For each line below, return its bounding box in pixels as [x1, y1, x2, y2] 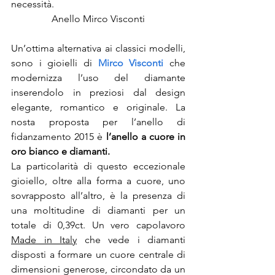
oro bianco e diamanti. [11, 145, 110, 157]
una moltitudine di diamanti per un [11, 204, 185, 216]
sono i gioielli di [11, 57, 98, 69]
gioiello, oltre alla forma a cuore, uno [11, 175, 185, 187]
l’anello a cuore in [106, 131, 185, 142]
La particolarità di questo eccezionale [11, 160, 185, 172]
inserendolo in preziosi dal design [11, 87, 185, 98]
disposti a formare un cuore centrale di [11, 249, 185, 260]
